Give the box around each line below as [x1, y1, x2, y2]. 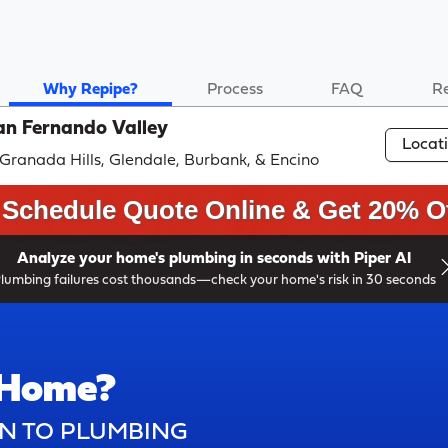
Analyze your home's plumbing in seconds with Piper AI [17, 251, 411, 267]
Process [206, 82, 263, 99]
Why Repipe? [42, 82, 138, 99]
